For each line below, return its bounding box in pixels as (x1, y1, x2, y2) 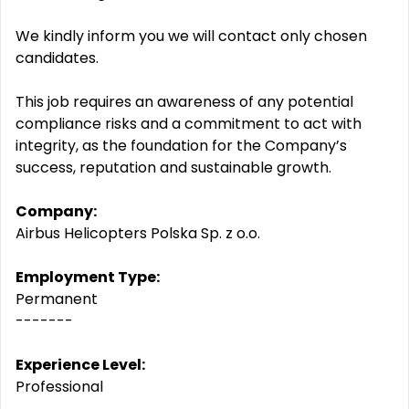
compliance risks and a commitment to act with (16, 113, 362, 134)
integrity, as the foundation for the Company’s (16, 135, 347, 156)
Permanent (16, 288, 98, 309)
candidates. (16, 47, 99, 68)
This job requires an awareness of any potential (16, 91, 353, 112)
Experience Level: (16, 354, 145, 375)
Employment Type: (16, 267, 160, 288)
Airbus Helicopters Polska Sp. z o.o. (16, 223, 260, 244)
